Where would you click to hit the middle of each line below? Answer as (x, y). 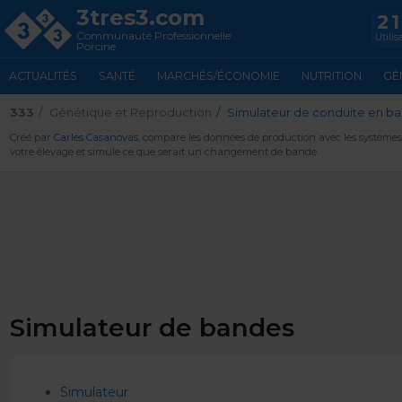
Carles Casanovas (96, 137)
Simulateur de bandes (152, 328)
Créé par (31, 137)
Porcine (96, 46)
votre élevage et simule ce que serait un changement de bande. (164, 152)
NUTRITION (332, 76)
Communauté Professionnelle (153, 35)
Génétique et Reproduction (130, 112)
